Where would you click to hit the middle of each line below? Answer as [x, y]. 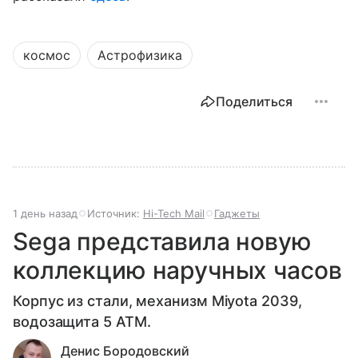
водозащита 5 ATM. [82, 321]
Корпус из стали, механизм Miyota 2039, [157, 300]
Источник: [115, 213]
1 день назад [45, 213]
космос [47, 55]
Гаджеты [237, 213]
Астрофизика [140, 55]
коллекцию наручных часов [177, 270]
